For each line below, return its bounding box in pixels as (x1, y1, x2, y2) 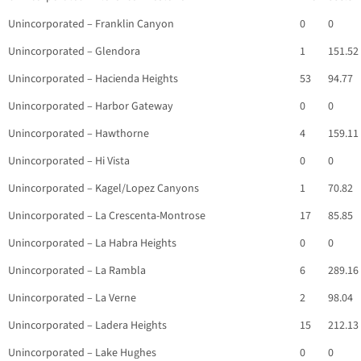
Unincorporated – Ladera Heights (8, 317, 167, 334)
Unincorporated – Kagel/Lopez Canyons (8, 180, 199, 197)
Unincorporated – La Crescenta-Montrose (8, 208, 205, 225)
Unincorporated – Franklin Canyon (8, 16, 174, 33)
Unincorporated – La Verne (8, 290, 136, 307)
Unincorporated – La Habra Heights (8, 235, 176, 252)
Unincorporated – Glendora (8, 44, 140, 60)
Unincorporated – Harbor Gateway (8, 98, 173, 115)
